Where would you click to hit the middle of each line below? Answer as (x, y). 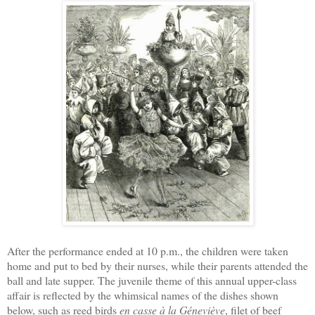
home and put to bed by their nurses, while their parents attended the (157, 265)
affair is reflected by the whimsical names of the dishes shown (143, 295)
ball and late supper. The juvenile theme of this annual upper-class (152, 280)
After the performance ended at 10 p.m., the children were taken (148, 250)
